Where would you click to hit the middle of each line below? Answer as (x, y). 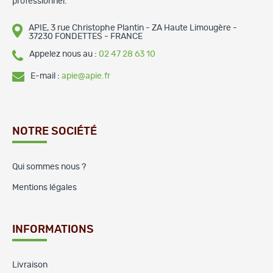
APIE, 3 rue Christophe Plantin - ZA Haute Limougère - (133, 28)
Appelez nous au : (64, 54)
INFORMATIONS (53, 229)
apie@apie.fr (86, 76)
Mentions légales (44, 187)
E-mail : (46, 76)
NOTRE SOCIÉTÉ (55, 131)
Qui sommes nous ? (49, 167)
